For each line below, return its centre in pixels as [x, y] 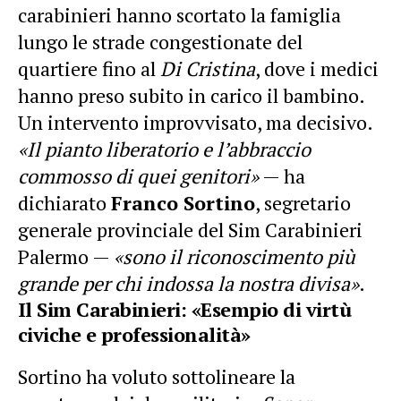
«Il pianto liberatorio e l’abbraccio [164, 149]
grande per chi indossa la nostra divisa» [188, 283]
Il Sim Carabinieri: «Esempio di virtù [185, 309]
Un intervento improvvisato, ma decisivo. [196, 122]
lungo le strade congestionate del [160, 41]
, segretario [303, 202]
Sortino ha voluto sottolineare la [157, 376]
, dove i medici [317, 68]
